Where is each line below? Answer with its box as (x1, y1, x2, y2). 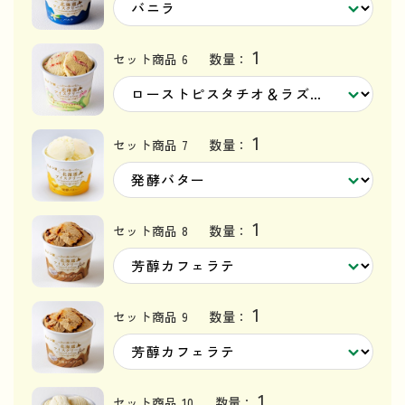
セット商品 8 (113, 221, 189, 240)
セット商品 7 (113, 135, 189, 154)
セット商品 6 (113, 49, 189, 68)
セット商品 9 (113, 306, 189, 325)
